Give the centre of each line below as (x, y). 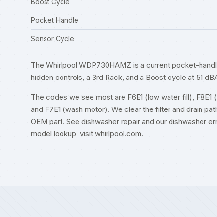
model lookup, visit (63, 133)
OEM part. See (56, 121)
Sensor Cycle (53, 39)
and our (154, 121)
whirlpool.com (118, 133)
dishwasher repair (111, 121)
